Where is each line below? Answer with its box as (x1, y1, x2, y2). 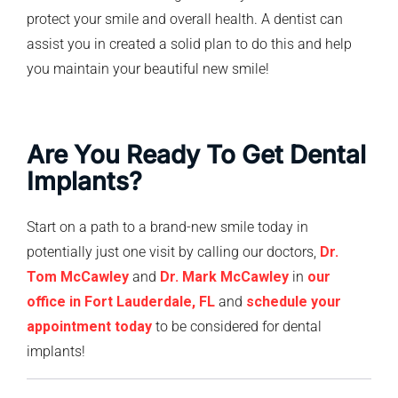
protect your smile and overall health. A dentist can (27, 10, 343, 28)
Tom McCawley (27, 268, 129, 286)
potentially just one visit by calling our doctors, (27, 243, 320, 261)
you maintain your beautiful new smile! (27, 60, 269, 77)
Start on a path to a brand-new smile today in (27, 219, 308, 236)
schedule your (246, 293, 341, 311)
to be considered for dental (152, 318, 322, 336)
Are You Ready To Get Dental (27, 139, 366, 171)
